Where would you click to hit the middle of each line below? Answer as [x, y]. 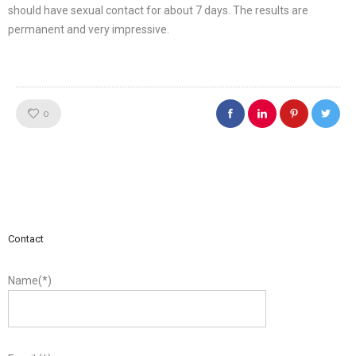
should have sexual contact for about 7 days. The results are [158, 11]
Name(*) [30, 281]
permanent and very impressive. [89, 30]
